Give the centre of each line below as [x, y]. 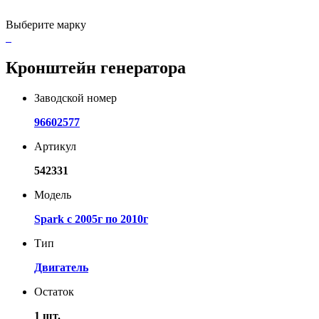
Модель [53, 194]
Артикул [55, 146]
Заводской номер [75, 98]
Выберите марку [46, 24]
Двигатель [61, 267]
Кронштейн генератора [96, 67]
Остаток [54, 291]
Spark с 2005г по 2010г [91, 219]
